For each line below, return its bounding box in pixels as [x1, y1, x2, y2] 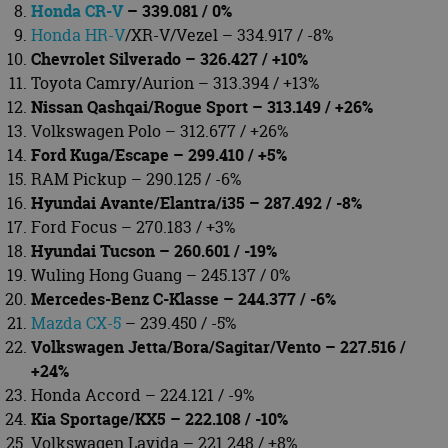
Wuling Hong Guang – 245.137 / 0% [31, 263, 290, 286]
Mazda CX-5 [31, 311, 121, 334]
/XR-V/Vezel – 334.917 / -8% [125, 23, 333, 46]
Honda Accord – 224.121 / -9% [31, 383, 254, 406]
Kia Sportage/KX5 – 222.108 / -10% [31, 407, 288, 430]
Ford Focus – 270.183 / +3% [31, 215, 235, 238]
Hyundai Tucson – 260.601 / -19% [31, 239, 277, 262]
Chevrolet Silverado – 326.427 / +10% [31, 47, 308, 70]
